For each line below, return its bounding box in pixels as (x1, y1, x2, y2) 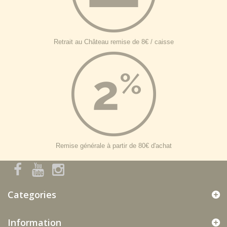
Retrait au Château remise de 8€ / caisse (53, 38, 174, 46)
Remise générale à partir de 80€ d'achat (55, 142, 172, 149)
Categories (8, 188, 56, 201)
